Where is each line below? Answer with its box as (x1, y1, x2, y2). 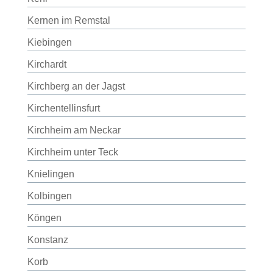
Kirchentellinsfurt (27, 103, 100, 113)
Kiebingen (27, 37, 72, 48)
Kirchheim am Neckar (27, 125, 121, 135)
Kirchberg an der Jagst (27, 81, 125, 91)
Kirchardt (27, 59, 66, 69)
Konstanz (27, 235, 68, 245)
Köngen (27, 213, 62, 223)
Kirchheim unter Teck (27, 147, 118, 157)
